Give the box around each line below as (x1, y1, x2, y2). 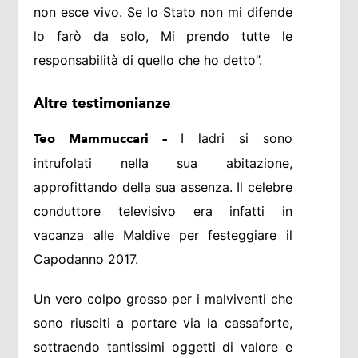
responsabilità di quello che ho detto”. (34, 52, 263, 69)
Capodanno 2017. (34, 251, 139, 268)
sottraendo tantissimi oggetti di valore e (34, 339, 292, 356)
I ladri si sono (181, 130, 292, 147)
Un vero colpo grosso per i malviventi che (34, 291, 292, 308)
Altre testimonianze (34, 94, 172, 113)
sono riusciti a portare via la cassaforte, (34, 315, 292, 332)
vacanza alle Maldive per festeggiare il (34, 227, 292, 244)
